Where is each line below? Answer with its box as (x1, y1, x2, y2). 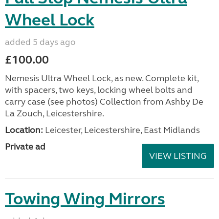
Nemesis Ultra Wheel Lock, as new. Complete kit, (5, 73, 198, 84)
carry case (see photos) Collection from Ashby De (5, 96, 203, 107)
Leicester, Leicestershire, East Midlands (43, 125, 200, 135)
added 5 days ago (5, 37, 76, 47)
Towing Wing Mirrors (5, 189, 165, 209)
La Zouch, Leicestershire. (5, 108, 104, 119)
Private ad (5, 141, 45, 152)
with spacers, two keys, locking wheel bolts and (5, 85, 193, 95)
